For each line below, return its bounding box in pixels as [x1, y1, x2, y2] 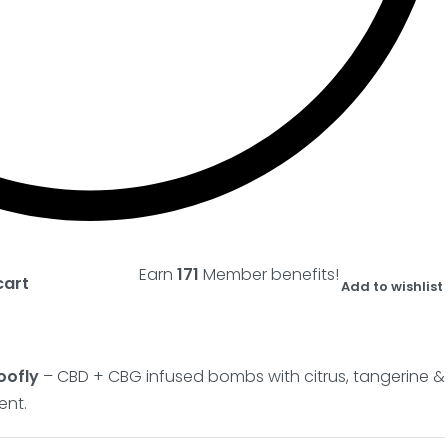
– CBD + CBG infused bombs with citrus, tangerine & [39, 365, 446, 389]
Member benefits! [199, 263, 340, 287]
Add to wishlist [341, 277, 444, 297]
